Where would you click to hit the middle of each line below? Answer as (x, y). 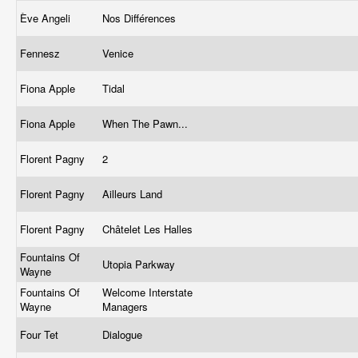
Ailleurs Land (134, 194)
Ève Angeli (47, 18)
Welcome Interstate (147, 292)
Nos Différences (141, 18)
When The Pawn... (147, 123)
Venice (119, 53)
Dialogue (124, 334)
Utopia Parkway (140, 264)
